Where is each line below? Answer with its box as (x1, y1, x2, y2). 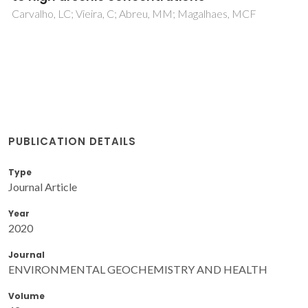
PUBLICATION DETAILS (8, 133, 136, 148)
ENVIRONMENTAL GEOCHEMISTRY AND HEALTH (8, 262, 267, 276)
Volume (8, 289, 45, 302)
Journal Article (8, 179, 77, 193)
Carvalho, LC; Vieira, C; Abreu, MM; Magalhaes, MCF (12, 7, 256, 21)
